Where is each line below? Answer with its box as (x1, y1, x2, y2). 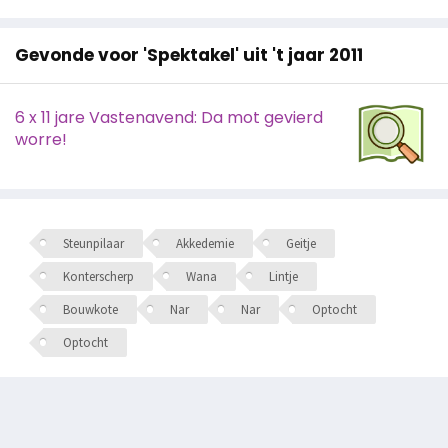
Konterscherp (62, 267, 134, 285)
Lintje (268, 267, 298, 285)
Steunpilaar (62, 234, 124, 252)
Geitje (285, 234, 316, 252)
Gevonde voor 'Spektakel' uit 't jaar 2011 (15, 43, 363, 67)
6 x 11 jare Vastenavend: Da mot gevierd (15, 106, 323, 129)
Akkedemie (175, 234, 234, 252)
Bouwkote (62, 300, 118, 318)
